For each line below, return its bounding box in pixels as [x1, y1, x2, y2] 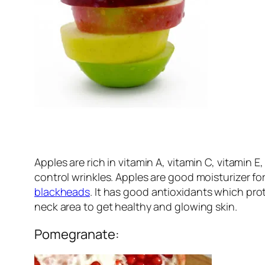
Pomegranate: [34, 225, 119, 243]
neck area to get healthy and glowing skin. [34, 199, 237, 214]
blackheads [34, 184, 91, 199]
